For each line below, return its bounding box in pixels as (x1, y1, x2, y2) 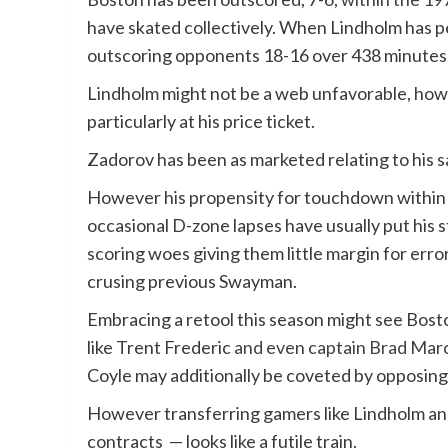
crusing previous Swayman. (87, 270, 300, 293)
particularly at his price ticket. (87, 110, 318, 133)
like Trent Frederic (87, 336, 231, 359)
